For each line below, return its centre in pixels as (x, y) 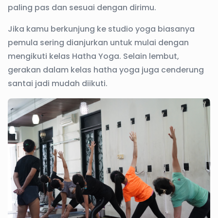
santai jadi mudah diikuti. (58, 83)
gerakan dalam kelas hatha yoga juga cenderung (106, 70)
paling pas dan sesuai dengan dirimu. (82, 8)
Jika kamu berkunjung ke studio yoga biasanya (101, 29)
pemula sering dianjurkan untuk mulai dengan (98, 43)
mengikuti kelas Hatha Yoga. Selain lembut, (93, 56)
